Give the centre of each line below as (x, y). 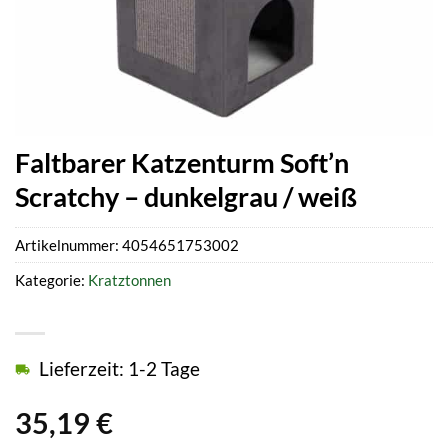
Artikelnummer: (68, 245)
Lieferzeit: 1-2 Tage (119, 369)
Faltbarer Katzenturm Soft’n (182, 162)
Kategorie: (51, 280)
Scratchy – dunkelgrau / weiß (186, 196)
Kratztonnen (129, 280)
